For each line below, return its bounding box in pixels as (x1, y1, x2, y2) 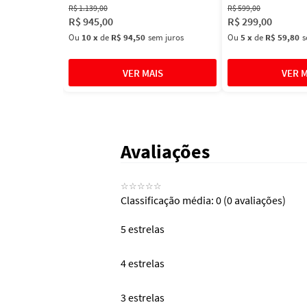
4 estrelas (121, 256, 164, 271)
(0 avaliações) (223, 193, 286, 208)
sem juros (148, 32, 184, 44)
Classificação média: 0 (121, 193, 221, 208)
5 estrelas (121, 222, 164, 236)
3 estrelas (121, 291, 164, 305)
